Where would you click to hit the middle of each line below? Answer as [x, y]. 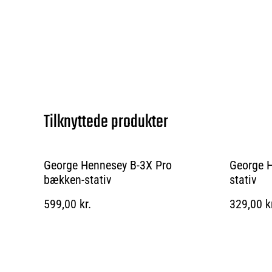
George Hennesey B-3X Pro [108, 165]
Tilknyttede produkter [106, 122]
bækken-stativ [78, 179]
